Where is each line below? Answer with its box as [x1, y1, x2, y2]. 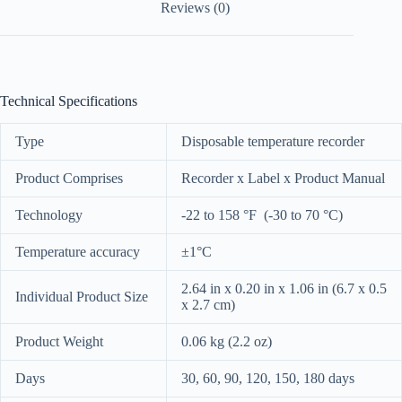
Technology [15, 206, 83, 223]
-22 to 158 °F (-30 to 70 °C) [181, 206, 343, 223]
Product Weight [15, 333, 103, 349]
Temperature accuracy [15, 243, 140, 259]
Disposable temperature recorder [181, 133, 364, 149]
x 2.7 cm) [181, 296, 235, 312]
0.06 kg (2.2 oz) [181, 333, 272, 349]
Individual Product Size [15, 288, 148, 304]
